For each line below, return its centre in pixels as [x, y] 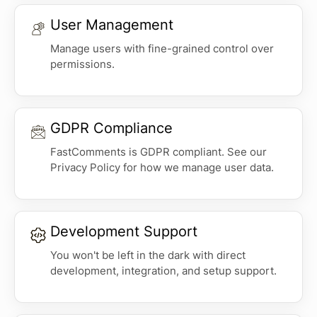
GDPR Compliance [111, 128]
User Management [112, 25]
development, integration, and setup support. [163, 271]
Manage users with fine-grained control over [162, 49]
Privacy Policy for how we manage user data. [162, 168]
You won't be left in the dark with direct [148, 255]
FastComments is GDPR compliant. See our [158, 152]
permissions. [82, 64]
